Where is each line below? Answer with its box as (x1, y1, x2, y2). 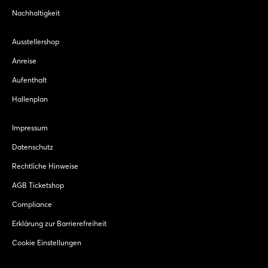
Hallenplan (12, 95, 48, 104)
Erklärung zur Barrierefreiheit (12, 219, 106, 229)
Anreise (12, 56, 36, 66)
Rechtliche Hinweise (12, 162, 78, 171)
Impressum (12, 123, 48, 133)
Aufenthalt (12, 75, 47, 85)
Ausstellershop (12, 37, 59, 47)
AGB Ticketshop (12, 181, 64, 190)
